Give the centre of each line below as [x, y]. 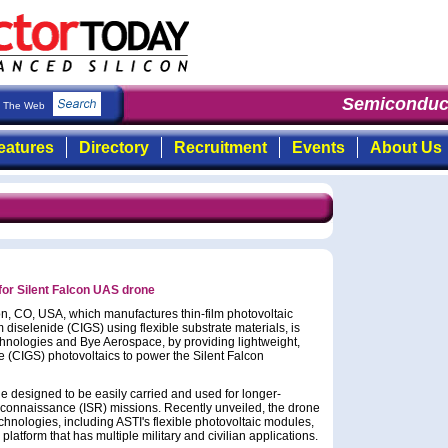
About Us [405, 147]
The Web [25, 105]
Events [318, 147]
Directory [113, 147]
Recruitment [220, 147]
